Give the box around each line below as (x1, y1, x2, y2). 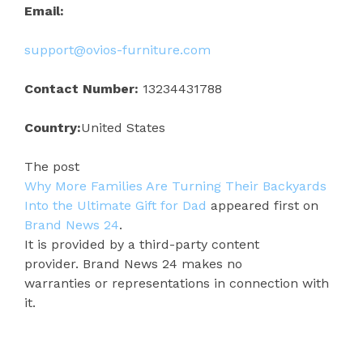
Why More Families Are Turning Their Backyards (24, 177, 327, 194)
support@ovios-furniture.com (24, 41, 211, 58)
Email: (24, 2, 64, 19)
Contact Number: (24, 80, 139, 96)
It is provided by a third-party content (24, 236, 259, 252)
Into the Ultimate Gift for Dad (24, 197, 211, 213)
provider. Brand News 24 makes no (24, 255, 242, 271)
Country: (24, 119, 81, 135)
